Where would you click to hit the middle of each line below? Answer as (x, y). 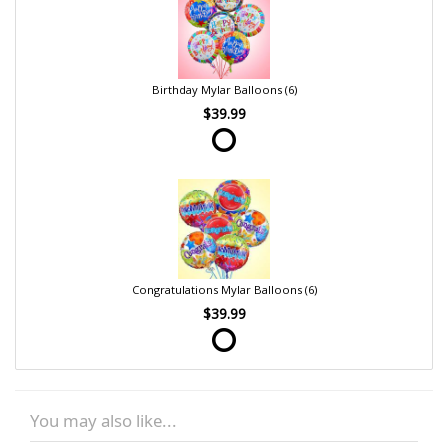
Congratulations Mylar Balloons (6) (224, 290)
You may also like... (103, 421)
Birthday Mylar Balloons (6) (224, 90)
